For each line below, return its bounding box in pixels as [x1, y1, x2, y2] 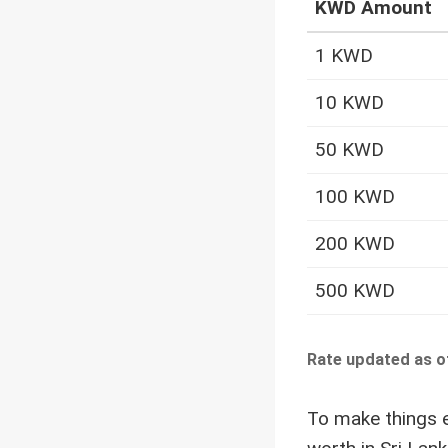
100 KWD [315, 185, 395, 209]
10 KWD [315, 91, 384, 115]
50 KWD [315, 138, 384, 162]
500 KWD [315, 279, 395, 303]
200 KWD [315, 232, 395, 256]
